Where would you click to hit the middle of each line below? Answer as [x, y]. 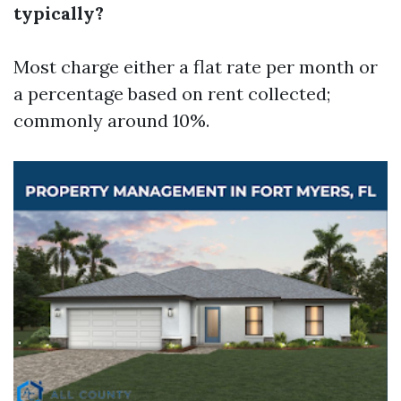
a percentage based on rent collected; [172, 94]
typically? [59, 13]
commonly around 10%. [111, 120]
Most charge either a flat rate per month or [196, 67]
